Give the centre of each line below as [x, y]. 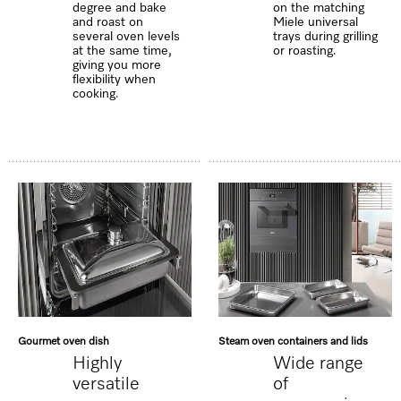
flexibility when [115, 80]
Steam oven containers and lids [293, 342]
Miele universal [316, 23]
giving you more [117, 66]
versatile [107, 384]
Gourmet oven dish [64, 342]
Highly [98, 364]
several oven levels [127, 37]
